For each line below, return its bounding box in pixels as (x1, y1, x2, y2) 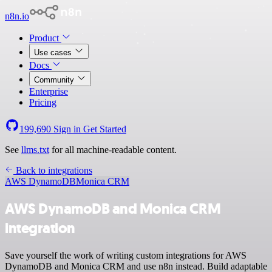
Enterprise (29, 86, 68, 97)
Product (29, 33, 61, 43)
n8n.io (5, 11, 29, 21)
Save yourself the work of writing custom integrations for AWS (5, 250, 246, 260)
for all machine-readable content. (49, 144, 177, 155)
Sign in (51, 124, 83, 134)
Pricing (29, 97, 56, 107)
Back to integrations (13, 165, 92, 175)
